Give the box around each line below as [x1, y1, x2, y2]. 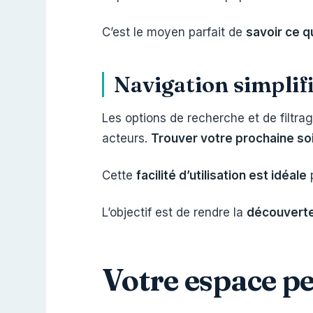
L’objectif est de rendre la [102, 205, 247, 219]
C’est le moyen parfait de [102, 25, 246, 39]
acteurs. [102, 131, 151, 145]
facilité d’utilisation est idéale [136, 168, 307, 182]
